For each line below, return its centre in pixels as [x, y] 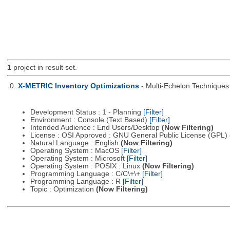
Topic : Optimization [63, 189]
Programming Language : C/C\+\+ [86, 174]
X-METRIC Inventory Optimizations [78, 86]
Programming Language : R [76, 182]
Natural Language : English [75, 143]
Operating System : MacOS [75, 151]
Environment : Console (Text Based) [90, 120]
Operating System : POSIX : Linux [86, 166]
